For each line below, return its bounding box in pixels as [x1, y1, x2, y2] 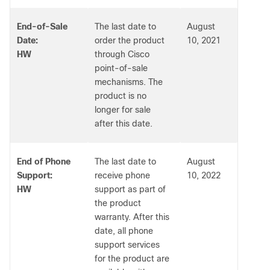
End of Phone [17, 157, 71, 166]
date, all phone [95, 226, 153, 236]
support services [95, 240, 160, 250]
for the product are [95, 254, 169, 263]
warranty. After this [95, 212, 169, 222]
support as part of [95, 184, 166, 194]
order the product [95, 36, 165, 45]
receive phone [95, 171, 150, 180]
